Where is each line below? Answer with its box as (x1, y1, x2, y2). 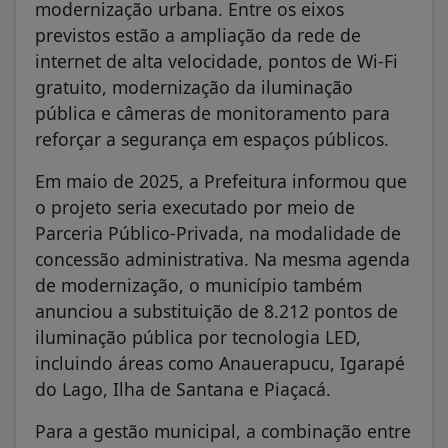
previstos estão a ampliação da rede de (35, 22, 361, 47)
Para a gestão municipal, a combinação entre (35, 418, 411, 443)
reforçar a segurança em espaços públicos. (35, 126, 389, 151)
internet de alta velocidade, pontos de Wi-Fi (35, 48, 398, 73)
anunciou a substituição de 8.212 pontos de (35, 298, 398, 323)
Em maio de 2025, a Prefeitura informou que (35, 168, 407, 193)
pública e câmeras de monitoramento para (35, 100, 390, 125)
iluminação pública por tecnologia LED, (35, 324, 361, 349)
